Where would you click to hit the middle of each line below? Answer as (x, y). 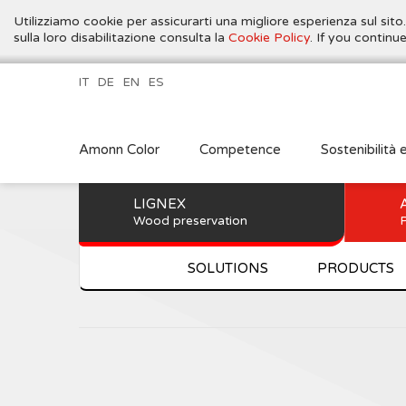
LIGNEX (159, 204)
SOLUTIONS (227, 268)
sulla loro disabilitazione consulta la (121, 38)
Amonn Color (119, 150)
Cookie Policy (269, 38)
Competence (240, 150)
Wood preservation (190, 221)
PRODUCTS (355, 268)
